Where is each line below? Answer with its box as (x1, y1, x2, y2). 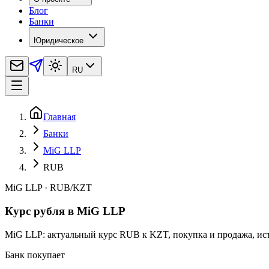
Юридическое (34, 36, 83, 46)
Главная (43, 112, 76, 122)
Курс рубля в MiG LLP (5, 205, 125, 218)
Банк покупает (5, 249, 65, 260)
